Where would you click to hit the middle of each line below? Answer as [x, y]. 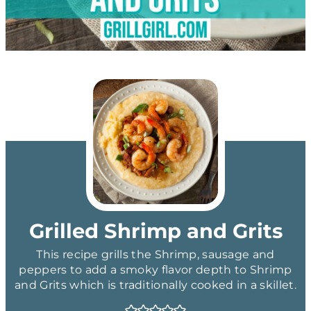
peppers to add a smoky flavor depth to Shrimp [155, 269]
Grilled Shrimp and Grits [155, 230]
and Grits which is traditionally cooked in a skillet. [155, 285]
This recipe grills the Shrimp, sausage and [155, 254]
